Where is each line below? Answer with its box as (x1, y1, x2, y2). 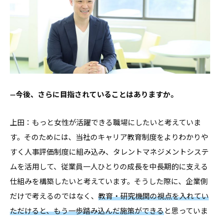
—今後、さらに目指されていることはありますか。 (10, 89, 178, 99)
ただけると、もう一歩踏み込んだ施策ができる (10, 206, 164, 215)
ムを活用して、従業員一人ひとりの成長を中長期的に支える (10, 162, 208, 171)
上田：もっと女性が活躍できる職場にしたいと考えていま (10, 117, 201, 127)
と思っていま (164, 206, 208, 215)
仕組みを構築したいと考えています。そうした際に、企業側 (10, 176, 208, 186)
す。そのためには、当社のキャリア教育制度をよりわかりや (10, 132, 208, 141)
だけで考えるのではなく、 (10, 191, 98, 200)
